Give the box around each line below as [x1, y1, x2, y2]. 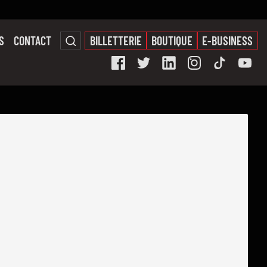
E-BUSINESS [202, 33, 253, 48]
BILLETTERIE [90, 33, 142, 48]
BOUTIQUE [151, 33, 193, 48]
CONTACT [13, 33, 51, 48]
